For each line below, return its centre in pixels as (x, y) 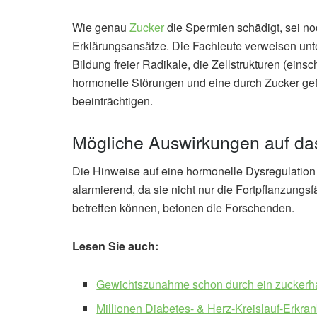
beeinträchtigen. (113, 100)
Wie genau (101, 27)
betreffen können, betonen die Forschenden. (183, 208)
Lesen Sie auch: (115, 246)
